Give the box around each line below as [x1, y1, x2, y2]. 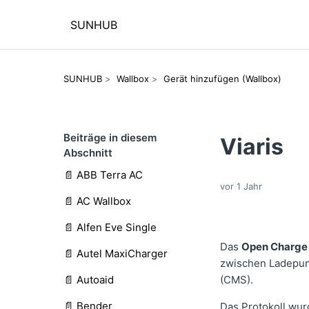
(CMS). [220, 273, 254, 287]
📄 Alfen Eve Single [63, 221, 157, 234]
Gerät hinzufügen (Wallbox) [163, 73, 281, 84]
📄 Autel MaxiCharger [63, 247, 168, 260]
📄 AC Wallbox [63, 195, 131, 208]
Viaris [220, 133, 284, 160]
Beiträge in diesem [63, 131, 157, 144]
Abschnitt [63, 146, 112, 159]
